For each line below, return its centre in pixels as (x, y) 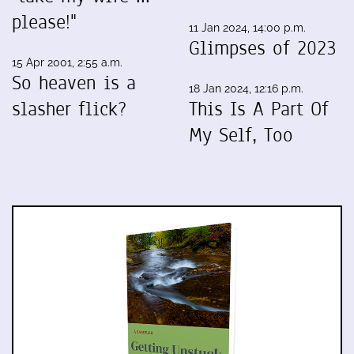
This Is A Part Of (259, 109)
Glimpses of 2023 (263, 48)
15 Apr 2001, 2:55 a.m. (67, 62)
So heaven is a (74, 83)
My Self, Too (241, 135)
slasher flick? (69, 109)
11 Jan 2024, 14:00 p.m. (247, 27)
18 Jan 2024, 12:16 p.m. (246, 88)
